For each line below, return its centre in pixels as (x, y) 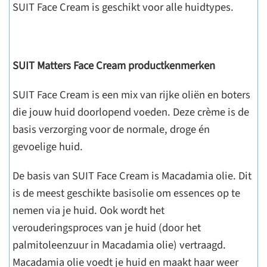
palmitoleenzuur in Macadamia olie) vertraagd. (119, 245)
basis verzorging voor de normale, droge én (111, 129)
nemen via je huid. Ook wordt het (89, 210)
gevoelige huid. (48, 147)
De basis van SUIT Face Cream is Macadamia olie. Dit (132, 176)
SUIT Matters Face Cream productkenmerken (114, 66)
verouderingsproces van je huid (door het (107, 228)
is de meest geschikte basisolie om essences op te (126, 193)
